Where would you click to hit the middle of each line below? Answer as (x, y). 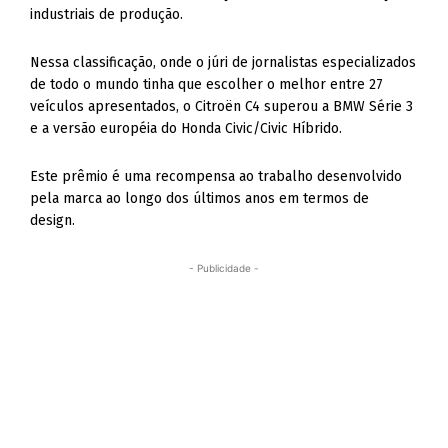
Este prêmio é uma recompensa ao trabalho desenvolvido (216, 176)
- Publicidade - (224, 268)
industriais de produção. (107, 14)
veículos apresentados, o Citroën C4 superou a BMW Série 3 (222, 106)
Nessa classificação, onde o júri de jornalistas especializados (223, 62)
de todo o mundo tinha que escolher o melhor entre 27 (207, 84)
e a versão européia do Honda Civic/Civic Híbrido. (186, 128)
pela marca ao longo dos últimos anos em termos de (200, 198)
